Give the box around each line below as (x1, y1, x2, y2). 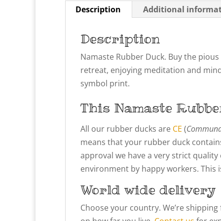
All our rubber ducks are (80, 123, 173, 134)
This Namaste (80, 99, 172, 116)
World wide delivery (80, 181, 216, 198)
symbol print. (80, 77, 130, 89)
